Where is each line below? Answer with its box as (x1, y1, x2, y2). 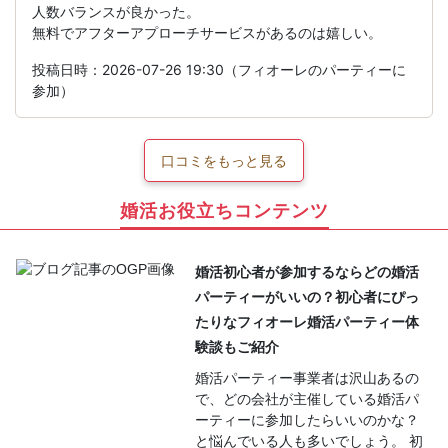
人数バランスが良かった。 (32, 3, 200, 21)
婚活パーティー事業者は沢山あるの (194, 368, 419, 386)
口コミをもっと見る (161, 152, 287, 170)
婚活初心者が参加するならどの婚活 (194, 263, 419, 280)
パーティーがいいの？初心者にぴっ (194, 288, 419, 305)
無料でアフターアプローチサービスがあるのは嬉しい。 (32, 24, 382, 42)
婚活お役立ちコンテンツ (119, 199, 329, 221)
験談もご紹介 (194, 338, 279, 355)
